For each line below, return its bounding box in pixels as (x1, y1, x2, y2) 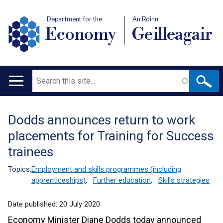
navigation (4, 103, 60, 116)
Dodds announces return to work (8, 112, 195, 127)
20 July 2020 (59, 200, 100, 209)
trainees (8, 144, 53, 159)
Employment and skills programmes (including (31, 165, 181, 174)
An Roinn (132, 15, 158, 23)
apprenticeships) (31, 176, 86, 185)
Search (32, 71, 55, 80)
